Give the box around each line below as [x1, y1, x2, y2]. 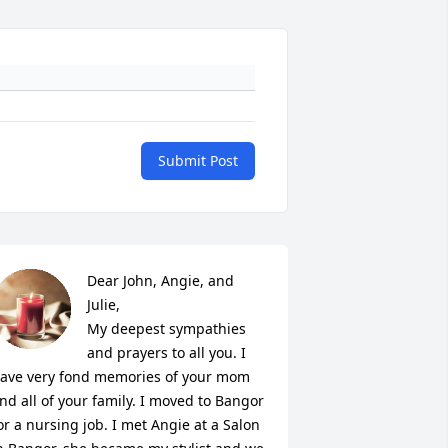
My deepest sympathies [86, 319, 246, 339]
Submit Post [158, 151, 238, 171]
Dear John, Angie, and [86, 271, 234, 291]
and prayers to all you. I [86, 343, 246, 363]
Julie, [86, 295, 120, 315]
